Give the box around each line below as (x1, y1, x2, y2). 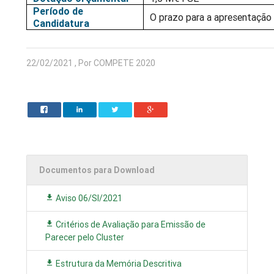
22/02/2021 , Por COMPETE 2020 (26, 57, 156, 69)
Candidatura (33, 17, 90, 30)
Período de (33, 5, 84, 18)
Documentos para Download (39, 165, 155, 176)
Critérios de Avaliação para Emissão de (54, 219, 206, 231)
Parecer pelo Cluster (45, 232, 125, 243)
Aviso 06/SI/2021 (54, 193, 123, 204)
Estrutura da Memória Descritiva (54, 258, 182, 270)
